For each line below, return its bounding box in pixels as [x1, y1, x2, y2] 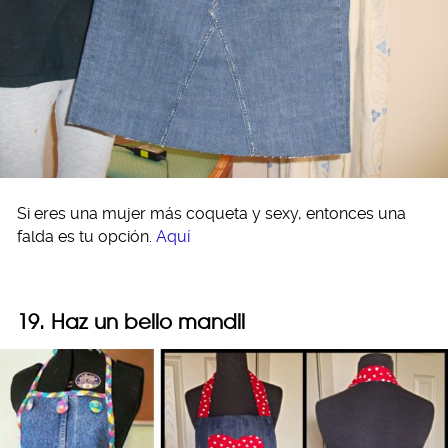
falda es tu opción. [17, 227, 156, 247]
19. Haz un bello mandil [17, 309, 245, 335]
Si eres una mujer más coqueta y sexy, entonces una [17, 204, 406, 224]
